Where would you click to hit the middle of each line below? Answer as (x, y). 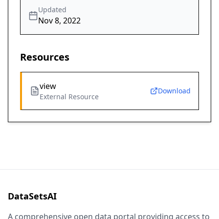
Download (174, 91)
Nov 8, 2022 (59, 21)
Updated (52, 10)
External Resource (69, 97)
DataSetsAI (32, 196)
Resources (45, 57)
